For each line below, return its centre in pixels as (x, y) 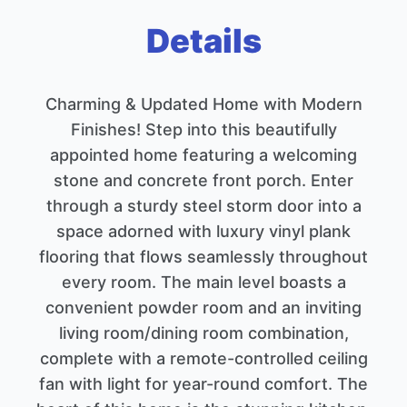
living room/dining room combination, (203, 333)
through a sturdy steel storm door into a (203, 206)
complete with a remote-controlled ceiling (203, 358)
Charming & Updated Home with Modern (203, 104)
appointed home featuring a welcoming (203, 155)
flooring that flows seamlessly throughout (203, 257)
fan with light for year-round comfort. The (203, 384)
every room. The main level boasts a (203, 282)
